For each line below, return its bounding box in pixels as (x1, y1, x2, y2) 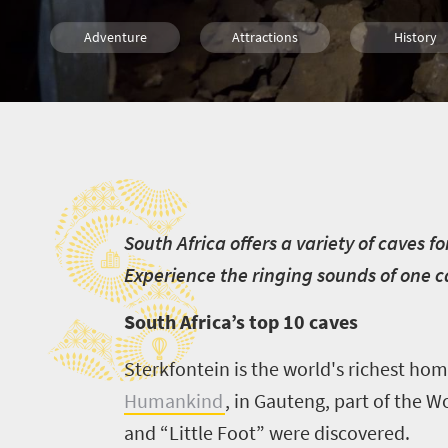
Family (95, 79, 135, 97)
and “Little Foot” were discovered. (123, 420, 410, 445)
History (393, 28, 437, 46)
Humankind (123, 388, 223, 413)
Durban (92, 130, 138, 148)
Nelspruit (237, 130, 293, 148)
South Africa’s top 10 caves (123, 309, 358, 334)
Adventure (83, 28, 147, 46)
